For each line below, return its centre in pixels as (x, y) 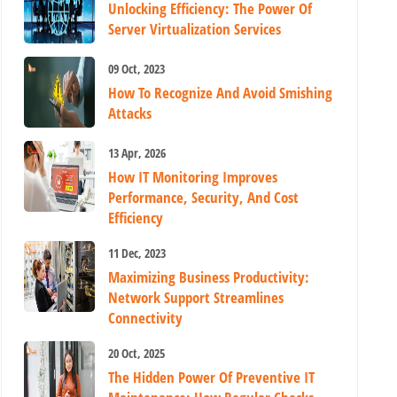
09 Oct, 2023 (137, 69)
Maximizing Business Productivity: (209, 277)
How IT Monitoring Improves (193, 177)
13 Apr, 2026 (137, 153)
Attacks (130, 113)
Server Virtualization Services (195, 29)
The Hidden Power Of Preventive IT (212, 377)
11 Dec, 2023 (137, 253)
